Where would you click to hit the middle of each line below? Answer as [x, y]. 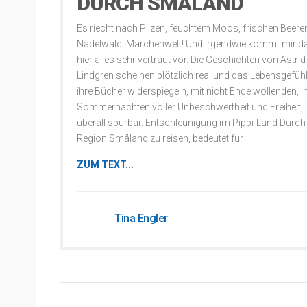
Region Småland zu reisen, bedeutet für [160, 138]
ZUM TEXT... [105, 164]
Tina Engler [141, 218]
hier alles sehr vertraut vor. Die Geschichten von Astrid [191, 60]
